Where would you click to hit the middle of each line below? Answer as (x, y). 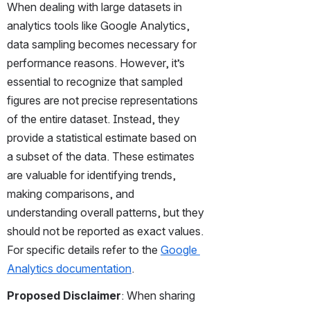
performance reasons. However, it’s (96, 63)
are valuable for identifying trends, (91, 175)
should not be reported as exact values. (105, 231)
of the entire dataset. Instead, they (93, 119)
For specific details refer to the (84, 249)
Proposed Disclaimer (64, 295)
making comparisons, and (71, 193)
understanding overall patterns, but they (106, 212)
